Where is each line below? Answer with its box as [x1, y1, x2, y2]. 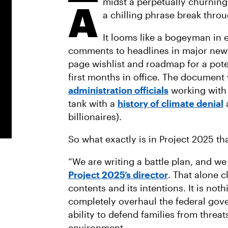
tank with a [68, 98, 118, 109]
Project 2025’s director [68, 169, 168, 180]
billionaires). [68, 111, 124, 122]
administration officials [68, 84, 168, 96]
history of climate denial [118, 98, 223, 109]
